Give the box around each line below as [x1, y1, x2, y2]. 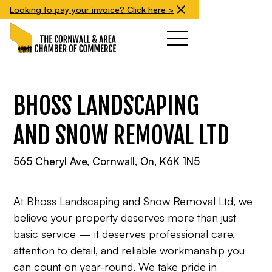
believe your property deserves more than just [13, 211, 237, 224]
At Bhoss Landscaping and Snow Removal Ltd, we [13, 194, 253, 208]
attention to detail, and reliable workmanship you [13, 243, 245, 257]
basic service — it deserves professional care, [13, 227, 236, 240]
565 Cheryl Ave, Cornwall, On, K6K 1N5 [13, 155, 200, 168]
